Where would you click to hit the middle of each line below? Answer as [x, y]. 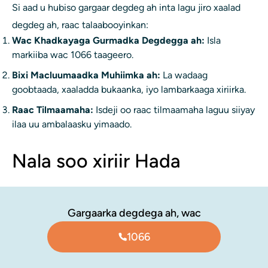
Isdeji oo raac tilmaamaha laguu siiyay [174, 110]
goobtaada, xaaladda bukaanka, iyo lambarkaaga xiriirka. [129, 90]
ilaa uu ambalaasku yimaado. [72, 124]
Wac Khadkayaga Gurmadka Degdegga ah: [108, 41]
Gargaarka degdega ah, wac [134, 213]
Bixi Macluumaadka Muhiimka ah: [86, 75]
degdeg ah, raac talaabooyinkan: [80, 25]
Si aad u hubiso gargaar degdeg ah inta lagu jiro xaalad [126, 8]
